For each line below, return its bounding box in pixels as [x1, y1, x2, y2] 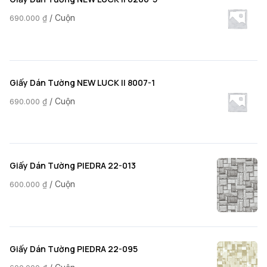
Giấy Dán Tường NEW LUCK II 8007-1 [10, 76, 155, 88]
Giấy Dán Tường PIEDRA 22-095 [10, 243, 138, 254]
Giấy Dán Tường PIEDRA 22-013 [10, 160, 136, 172]
